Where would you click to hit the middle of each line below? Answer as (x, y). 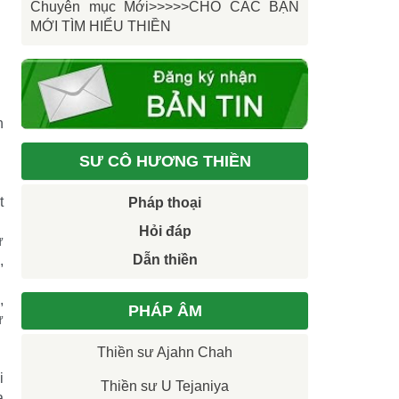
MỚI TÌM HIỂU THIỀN (101, 26)
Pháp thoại (165, 203)
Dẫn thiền (165, 260)
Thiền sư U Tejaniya (165, 387)
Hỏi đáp (165, 232)
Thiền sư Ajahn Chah (165, 353)
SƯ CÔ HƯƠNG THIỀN (165, 162)
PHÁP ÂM (165, 311)
